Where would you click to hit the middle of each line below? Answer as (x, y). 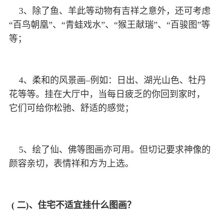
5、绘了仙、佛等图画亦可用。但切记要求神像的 (110, 150)
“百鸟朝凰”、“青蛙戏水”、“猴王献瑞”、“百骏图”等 (110, 25)
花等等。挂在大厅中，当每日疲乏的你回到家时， (107, 94)
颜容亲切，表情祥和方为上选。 (73, 164)
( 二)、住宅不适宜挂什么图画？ (74, 205)
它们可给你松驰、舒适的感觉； (73, 108)
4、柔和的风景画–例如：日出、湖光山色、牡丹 (108, 81)
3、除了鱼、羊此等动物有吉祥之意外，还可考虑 (110, 11)
